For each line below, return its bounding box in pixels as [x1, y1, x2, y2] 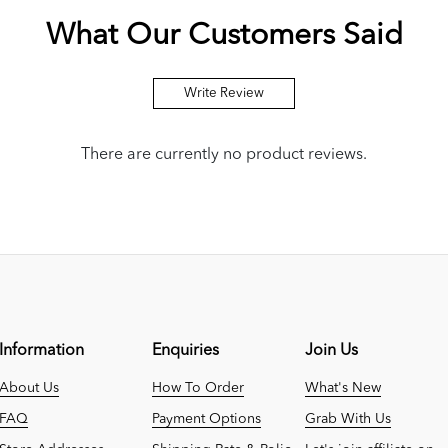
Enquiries [152, 342, 219, 359]
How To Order [152, 380, 244, 395]
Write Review [184, 86, 264, 100]
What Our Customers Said [45, 20, 403, 51]
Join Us [305, 342, 358, 359]
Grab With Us [305, 411, 391, 426]
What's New [305, 380, 381, 395]
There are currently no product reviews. [81, 146, 367, 163]
